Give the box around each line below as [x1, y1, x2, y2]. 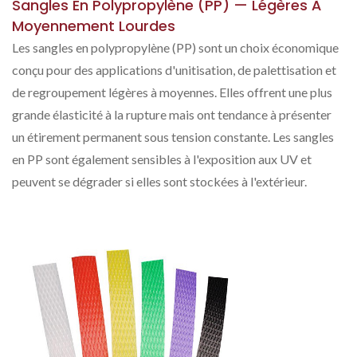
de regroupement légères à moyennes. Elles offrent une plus [12, 84, 332, 100]
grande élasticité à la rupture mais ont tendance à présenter [12, 107, 331, 122]
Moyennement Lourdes [12, 16, 175, 36]
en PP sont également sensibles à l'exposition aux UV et [12, 151, 312, 167]
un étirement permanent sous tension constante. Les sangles [12, 129, 334, 144]
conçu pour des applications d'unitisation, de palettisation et [12, 62, 336, 77]
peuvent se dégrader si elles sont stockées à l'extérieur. [12, 174, 307, 189]
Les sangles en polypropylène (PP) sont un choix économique [12, 40, 339, 55]
